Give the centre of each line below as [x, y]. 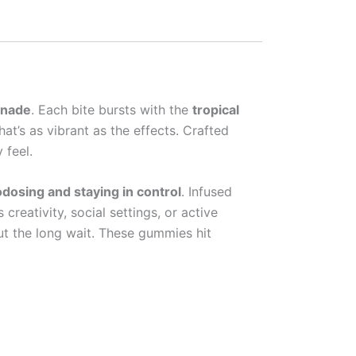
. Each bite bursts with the [112, 109]
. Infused [207, 192]
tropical [216, 109]
